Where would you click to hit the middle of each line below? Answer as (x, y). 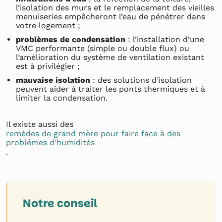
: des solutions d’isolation (141, 80)
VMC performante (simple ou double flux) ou (103, 48)
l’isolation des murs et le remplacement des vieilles (115, 8)
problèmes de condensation (71, 39)
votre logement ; (48, 26)
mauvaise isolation (53, 80)
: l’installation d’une (165, 39)
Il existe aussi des (40, 124)
